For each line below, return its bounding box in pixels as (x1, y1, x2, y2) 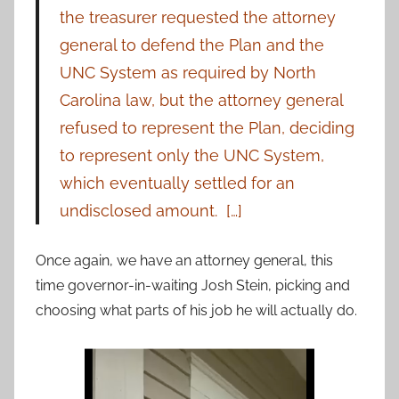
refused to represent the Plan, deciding (59, 118, 354, 138)
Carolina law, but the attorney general (59, 91, 343, 110)
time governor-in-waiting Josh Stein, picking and (36, 277, 350, 295)
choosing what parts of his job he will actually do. (36, 302, 357, 320)
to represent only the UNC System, (59, 146, 324, 166)
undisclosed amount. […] (59, 201, 242, 221)
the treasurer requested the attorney (59, 8, 336, 28)
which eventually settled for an (59, 174, 295, 193)
